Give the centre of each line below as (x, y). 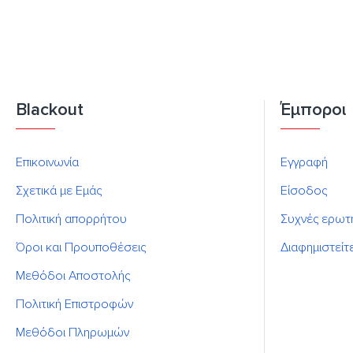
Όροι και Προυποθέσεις (81, 247)
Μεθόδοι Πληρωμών (72, 333)
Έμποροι (313, 110)
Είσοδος (304, 191)
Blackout (50, 110)
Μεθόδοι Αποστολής (73, 276)
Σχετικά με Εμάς (59, 191)
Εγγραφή (304, 162)
